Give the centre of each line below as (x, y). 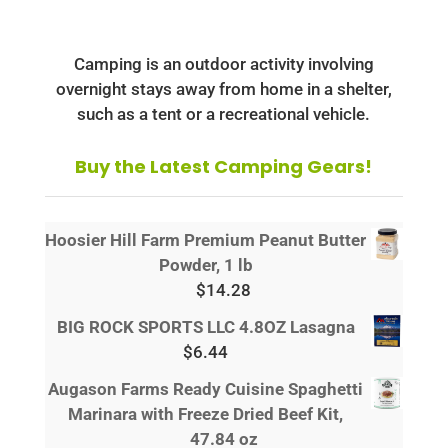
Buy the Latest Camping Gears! (224, 166)
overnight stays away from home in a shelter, (223, 88)
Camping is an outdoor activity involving (223, 63)
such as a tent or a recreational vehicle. (224, 113)
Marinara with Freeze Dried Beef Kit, (206, 413)
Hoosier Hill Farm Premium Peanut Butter (206, 239)
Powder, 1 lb (205, 264)
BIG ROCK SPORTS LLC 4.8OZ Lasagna (205, 326)
